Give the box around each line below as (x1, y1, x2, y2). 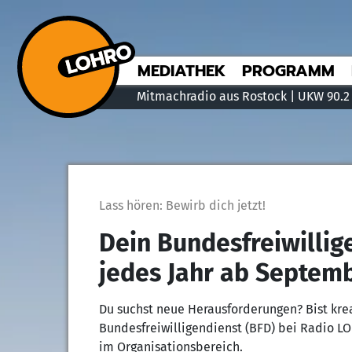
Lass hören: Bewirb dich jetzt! (98, 198, 266, 213)
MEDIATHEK (137, 59, 225, 82)
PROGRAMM (242, 59, 335, 82)
